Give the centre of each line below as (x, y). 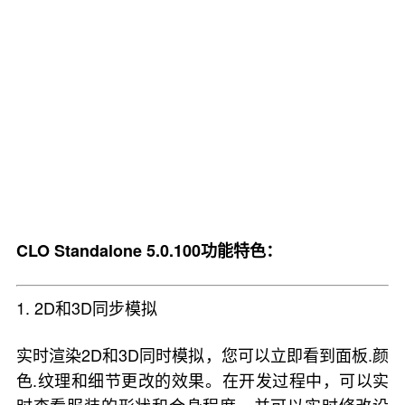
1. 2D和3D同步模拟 (86, 307)
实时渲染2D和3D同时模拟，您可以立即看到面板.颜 (202, 354)
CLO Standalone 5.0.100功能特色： (149, 250)
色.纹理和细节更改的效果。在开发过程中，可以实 (202, 380)
